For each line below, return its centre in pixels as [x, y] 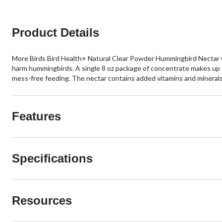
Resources [42, 201]
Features [36, 116]
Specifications [52, 159]
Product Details [55, 33]
